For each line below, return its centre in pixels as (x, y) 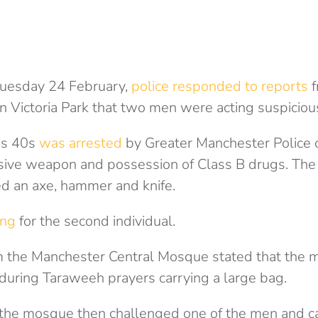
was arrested (81, 143)
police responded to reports (220, 87)
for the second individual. (95, 221)
